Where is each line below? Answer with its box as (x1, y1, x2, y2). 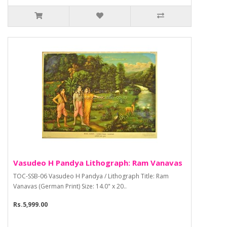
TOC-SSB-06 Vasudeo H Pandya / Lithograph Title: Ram (13, 172, 169, 181)
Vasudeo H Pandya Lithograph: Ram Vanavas (13, 158, 182, 168)
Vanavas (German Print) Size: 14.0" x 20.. (13, 182, 127, 191)
